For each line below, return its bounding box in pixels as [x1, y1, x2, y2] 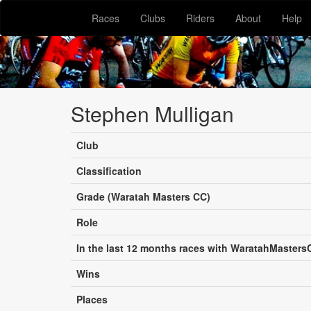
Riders [186, 11, 215, 25]
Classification [76, 164, 142, 178]
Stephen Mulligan [71, 99, 234, 128]
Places [76, 292, 108, 306]
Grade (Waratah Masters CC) [76, 190, 210, 203]
